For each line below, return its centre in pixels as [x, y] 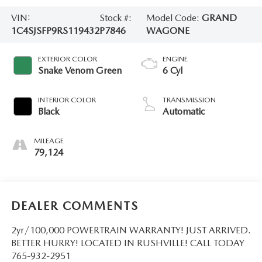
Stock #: [115, 18]
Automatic [184, 111]
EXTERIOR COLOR [67, 58]
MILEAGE [49, 140]
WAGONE [168, 30]
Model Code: [174, 18]
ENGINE [175, 58]
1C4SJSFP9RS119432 [55, 30]
